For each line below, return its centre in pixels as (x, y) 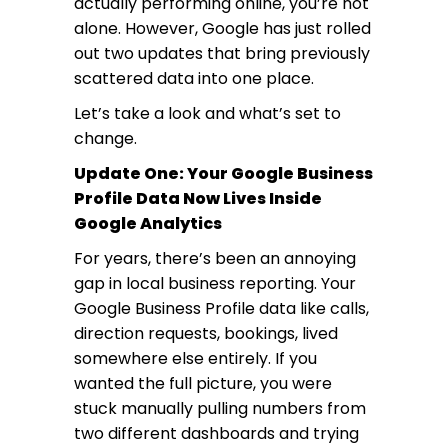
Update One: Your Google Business (223, 173)
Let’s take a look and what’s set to (207, 113)
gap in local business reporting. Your (215, 283)
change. (105, 138)
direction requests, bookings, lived (206, 333)
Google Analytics (148, 223)
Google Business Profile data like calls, (221, 308)
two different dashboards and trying (216, 433)
